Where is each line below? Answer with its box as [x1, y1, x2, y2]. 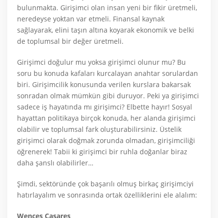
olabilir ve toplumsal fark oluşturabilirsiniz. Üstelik [17, 125, 182, 134]
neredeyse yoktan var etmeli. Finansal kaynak [17, 14, 164, 23]
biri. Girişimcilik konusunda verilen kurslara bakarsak [17, 80, 191, 89]
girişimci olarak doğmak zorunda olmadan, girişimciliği [17, 136, 195, 145]
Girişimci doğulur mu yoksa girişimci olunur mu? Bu [17, 57, 186, 67]
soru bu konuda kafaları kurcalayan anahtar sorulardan [17, 69, 198, 78]
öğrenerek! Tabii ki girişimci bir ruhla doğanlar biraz [17, 147, 187, 156]
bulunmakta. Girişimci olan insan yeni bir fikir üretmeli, [17, 3, 197, 12]
